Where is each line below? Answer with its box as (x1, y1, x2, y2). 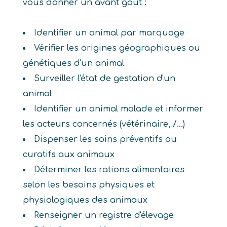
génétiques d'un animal (22, 59, 124, 68)
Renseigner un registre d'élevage (33, 211, 174, 220)
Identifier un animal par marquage (33, 28, 184, 37)
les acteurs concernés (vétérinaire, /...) (22, 120, 185, 129)
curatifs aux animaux (22, 150, 115, 159)
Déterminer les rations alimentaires (33, 165, 184, 174)
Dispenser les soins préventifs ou (33, 135, 177, 144)
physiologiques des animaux (22, 196, 147, 205)
